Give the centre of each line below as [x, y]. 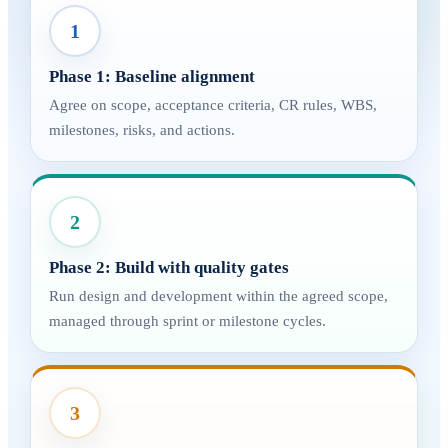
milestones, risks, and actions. [142, 130]
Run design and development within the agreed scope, [218, 296]
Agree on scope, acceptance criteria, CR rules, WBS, [213, 105]
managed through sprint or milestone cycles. [187, 321]
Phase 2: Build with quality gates [169, 267]
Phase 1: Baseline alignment [152, 76]
